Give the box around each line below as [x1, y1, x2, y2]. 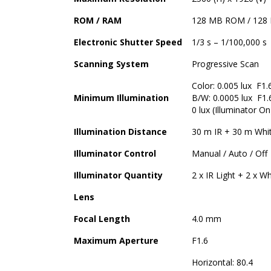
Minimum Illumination [74, 91, 169, 103]
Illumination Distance [74, 125, 167, 137]
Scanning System [74, 57, 149, 70]
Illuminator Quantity [74, 169, 163, 181]
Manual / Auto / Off [192, 147, 267, 159]
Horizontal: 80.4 [192, 256, 253, 268]
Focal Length [74, 212, 130, 224]
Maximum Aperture [74, 234, 158, 246]
